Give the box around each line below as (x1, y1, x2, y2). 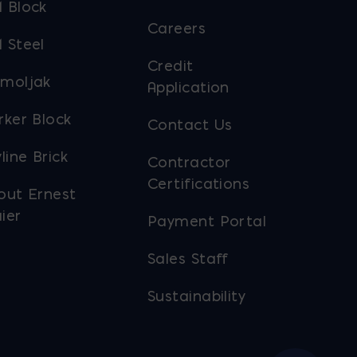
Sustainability (147, 286, 246, 305)
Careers (147, 18, 206, 37)
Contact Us (147, 115, 233, 134)
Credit (147, 56, 194, 75)
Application (147, 77, 229, 96)
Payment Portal (147, 211, 267, 230)
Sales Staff (147, 249, 229, 268)
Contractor (147, 152, 231, 171)
